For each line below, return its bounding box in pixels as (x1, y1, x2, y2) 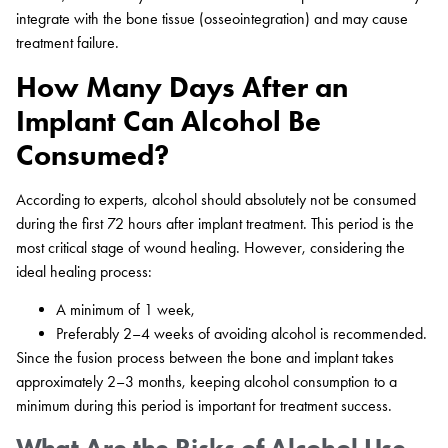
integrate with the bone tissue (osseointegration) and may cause (16, 9, 408, 29)
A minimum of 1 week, (56, 300, 195, 320)
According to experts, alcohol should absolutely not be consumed (16, 189, 416, 209)
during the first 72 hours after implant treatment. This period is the (16, 213, 414, 233)
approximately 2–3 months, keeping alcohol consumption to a (16, 372, 397, 392)
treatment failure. (16, 33, 119, 53)
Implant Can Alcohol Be (16, 102, 321, 138)
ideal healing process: (16, 261, 152, 281)
